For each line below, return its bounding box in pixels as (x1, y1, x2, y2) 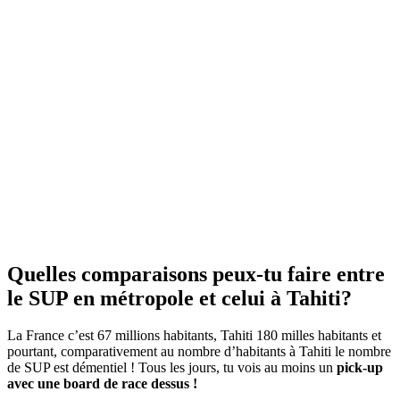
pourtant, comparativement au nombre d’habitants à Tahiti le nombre (7, 344, 391, 360)
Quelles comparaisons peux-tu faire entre (7, 262, 385, 286)
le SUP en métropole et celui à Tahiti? (7, 286, 352, 310)
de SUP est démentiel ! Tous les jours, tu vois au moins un (7, 360, 333, 376)
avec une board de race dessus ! (7, 376, 197, 392)
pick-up (333, 360, 383, 376)
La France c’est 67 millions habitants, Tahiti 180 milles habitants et (7, 328, 381, 344)
